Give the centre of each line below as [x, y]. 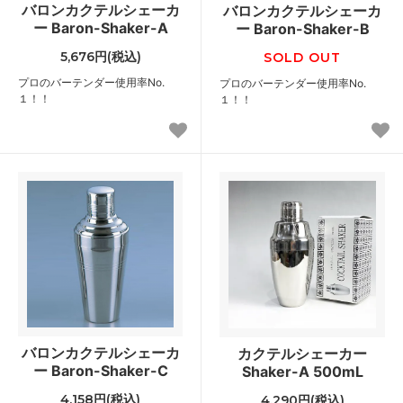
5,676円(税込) [100, 56]
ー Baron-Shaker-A [100, 27]
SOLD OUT [302, 57]
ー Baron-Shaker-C [100, 370]
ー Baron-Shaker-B [302, 28]
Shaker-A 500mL [302, 371]
